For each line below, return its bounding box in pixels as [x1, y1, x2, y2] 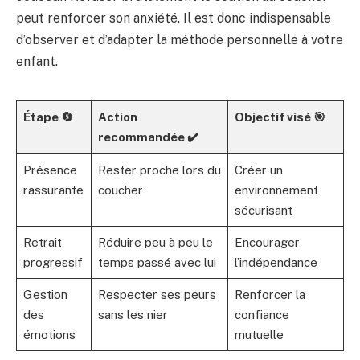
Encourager [234, 235, 300, 249]
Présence [22, 162, 77, 177]
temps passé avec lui [97, 255, 216, 269]
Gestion [22, 287, 67, 301]
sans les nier [97, 307, 168, 321]
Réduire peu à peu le [97, 235, 213, 249]
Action [97, 109, 137, 124]
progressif [22, 255, 83, 269]
